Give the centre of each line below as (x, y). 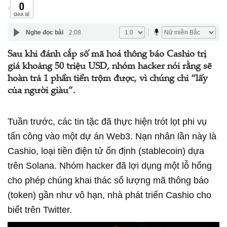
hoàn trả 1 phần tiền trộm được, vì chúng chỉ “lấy (108, 79)
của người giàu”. (42, 91)
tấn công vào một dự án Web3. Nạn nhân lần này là (112, 136)
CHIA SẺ (22, 14)
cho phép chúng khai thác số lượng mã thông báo (108, 180)
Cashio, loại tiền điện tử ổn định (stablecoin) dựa (106, 151)
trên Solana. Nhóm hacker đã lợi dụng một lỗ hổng (110, 166)
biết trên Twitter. (40, 210)
